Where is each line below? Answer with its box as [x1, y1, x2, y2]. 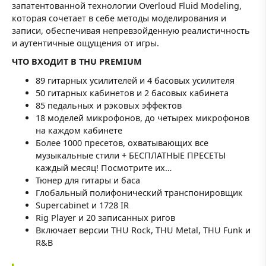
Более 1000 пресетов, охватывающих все [36, 137, 208, 148]
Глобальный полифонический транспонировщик [36, 186, 243, 198]
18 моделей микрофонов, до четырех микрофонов [36, 112, 249, 123]
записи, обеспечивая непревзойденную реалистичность [12, 25, 250, 37]
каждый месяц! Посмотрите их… [36, 161, 172, 173]
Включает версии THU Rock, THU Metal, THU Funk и [36, 224, 251, 236]
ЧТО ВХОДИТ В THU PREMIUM [12, 56, 142, 68]
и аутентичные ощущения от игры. [12, 37, 159, 49]
